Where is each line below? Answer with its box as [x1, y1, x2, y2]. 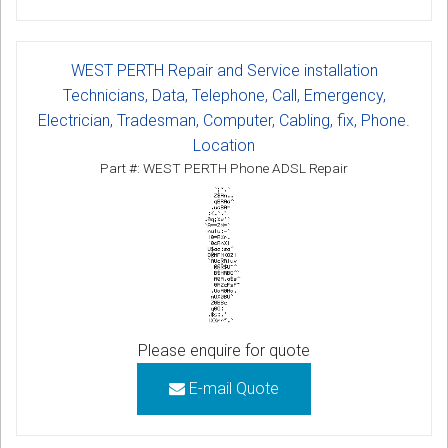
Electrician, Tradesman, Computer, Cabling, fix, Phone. [38, 110, 410, 130]
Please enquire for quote [138, 341, 310, 361]
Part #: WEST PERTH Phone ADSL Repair [100, 159, 348, 176]
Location [193, 135, 255, 155]
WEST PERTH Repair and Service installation [70, 60, 378, 80]
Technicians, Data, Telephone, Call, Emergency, [62, 85, 386, 105]
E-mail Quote [185, 379, 279, 399]
